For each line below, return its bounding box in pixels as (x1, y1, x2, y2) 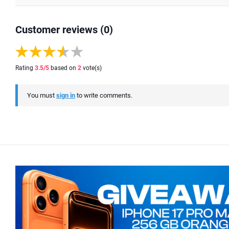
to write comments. (75, 91, 132, 99)
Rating (15, 64, 35, 72)
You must (27, 91, 56, 99)
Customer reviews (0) (15, 23, 113, 36)
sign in (56, 91, 75, 99)
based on (49, 64, 78, 72)
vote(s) (81, 64, 102, 72)
